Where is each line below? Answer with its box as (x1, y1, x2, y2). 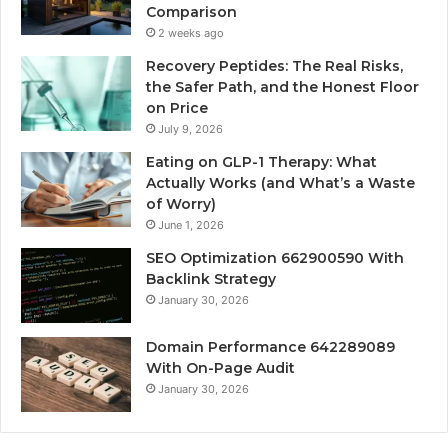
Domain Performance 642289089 (146, 338, 395, 357)
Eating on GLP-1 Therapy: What (146, 153, 377, 172)
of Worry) (146, 195, 216, 214)
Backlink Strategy (146, 270, 276, 289)
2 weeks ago (158, 26, 224, 41)
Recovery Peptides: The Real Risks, (146, 57, 403, 76)
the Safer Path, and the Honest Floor (146, 78, 419, 97)
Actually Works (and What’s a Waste (146, 174, 415, 193)
